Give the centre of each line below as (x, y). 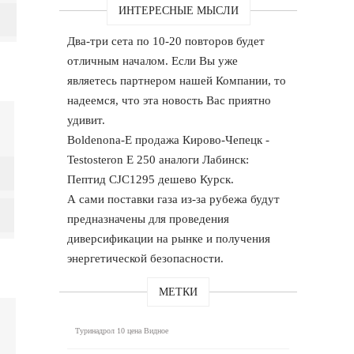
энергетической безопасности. (146, 258)
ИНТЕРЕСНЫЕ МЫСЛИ (178, 10)
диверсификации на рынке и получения (169, 238)
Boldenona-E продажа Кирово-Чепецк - (169, 139)
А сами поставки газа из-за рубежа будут (174, 199)
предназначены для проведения (149, 218)
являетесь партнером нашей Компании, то (177, 80)
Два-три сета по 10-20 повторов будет (166, 41)
